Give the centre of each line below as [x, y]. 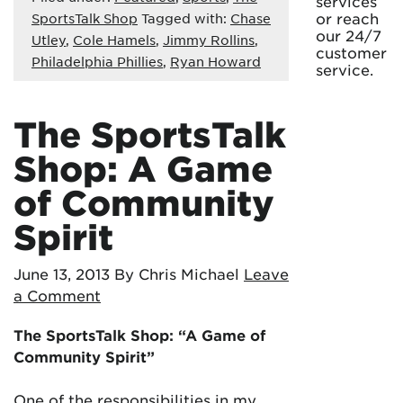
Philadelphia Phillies [97, 61]
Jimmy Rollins [209, 40]
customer [351, 52]
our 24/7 [349, 35]
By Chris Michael [177, 273]
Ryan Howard [215, 61]
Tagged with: [184, 18]
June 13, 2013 [62, 273]
